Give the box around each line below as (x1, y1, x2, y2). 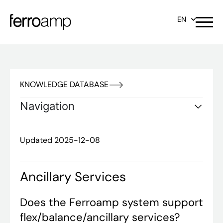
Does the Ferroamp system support (20, 195, 203, 210)
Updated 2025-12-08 (20, 135, 100, 145)
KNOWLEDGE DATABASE (20, 79, 109, 90)
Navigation (20, 100, 75, 112)
